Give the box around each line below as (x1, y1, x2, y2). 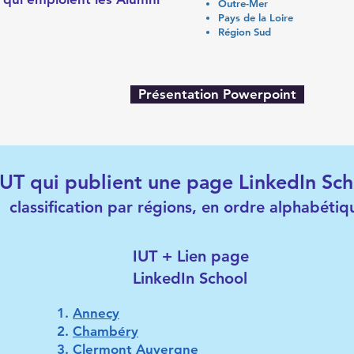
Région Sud (218, 25, 271, 38)
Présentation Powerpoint (138, 86, 296, 102)
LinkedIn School (133, 269, 247, 288)
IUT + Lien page (133, 247, 249, 265)
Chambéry (73, 323, 138, 339)
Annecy (73, 305, 119, 321)
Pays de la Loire (218, 11, 293, 24)
